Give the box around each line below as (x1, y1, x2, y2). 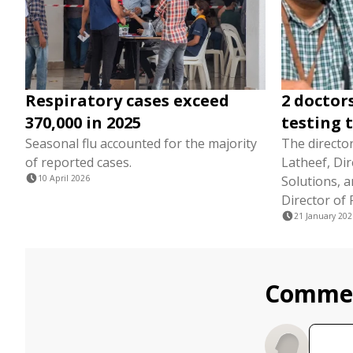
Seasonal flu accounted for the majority (25, 135, 257, 152)
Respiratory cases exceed (25, 90, 229, 111)
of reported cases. (25, 154, 132, 171)
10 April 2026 (38, 173, 90, 184)
